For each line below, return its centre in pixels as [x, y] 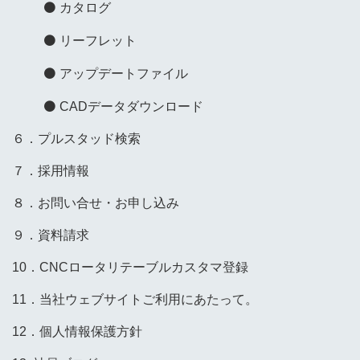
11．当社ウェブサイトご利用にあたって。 [135, 299]
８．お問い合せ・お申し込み [96, 202]
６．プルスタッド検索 [76, 138]
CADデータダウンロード [131, 106]
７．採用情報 [51, 170]
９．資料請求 [51, 235]
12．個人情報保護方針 [77, 331]
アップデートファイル [123, 73]
